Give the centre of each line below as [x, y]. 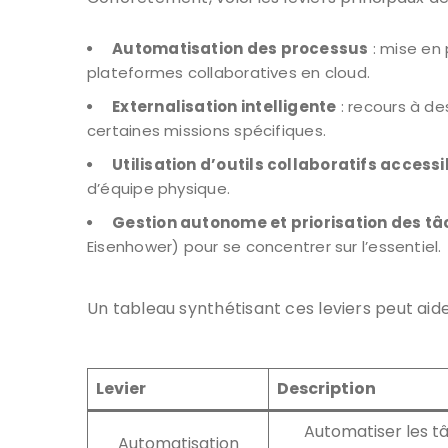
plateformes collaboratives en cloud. [229, 72]
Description [326, 388]
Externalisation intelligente [224, 106]
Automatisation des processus [240, 48]
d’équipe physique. [159, 188]
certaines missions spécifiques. [206, 130]
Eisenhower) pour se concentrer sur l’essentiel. [264, 246]
